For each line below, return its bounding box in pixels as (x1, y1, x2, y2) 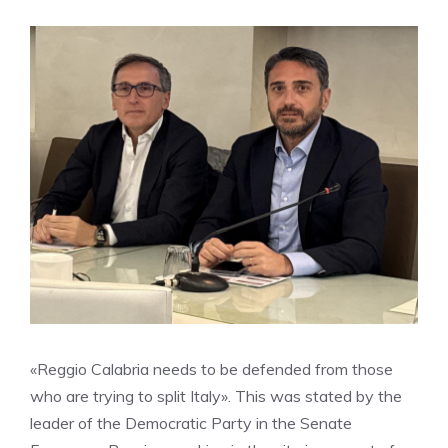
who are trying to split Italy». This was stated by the (30, 386, 402, 407)
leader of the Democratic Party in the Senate (30, 413, 352, 434)
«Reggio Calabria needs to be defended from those (30, 359, 393, 380)
